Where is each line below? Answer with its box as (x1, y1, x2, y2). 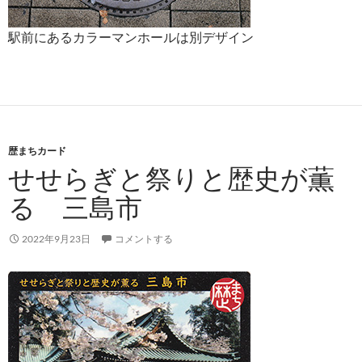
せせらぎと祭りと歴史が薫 (8, 162, 335, 195)
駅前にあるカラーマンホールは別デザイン (8, 29, 254, 44)
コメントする (115, 233, 173, 245)
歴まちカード (8, 145, 66, 157)
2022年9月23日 (22, 233, 90, 245)
